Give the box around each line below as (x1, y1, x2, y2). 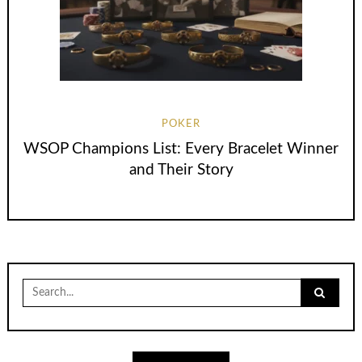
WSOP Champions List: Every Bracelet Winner (23, 141, 339, 158)
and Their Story (128, 162, 234, 179)
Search (22, 278, 57, 290)
